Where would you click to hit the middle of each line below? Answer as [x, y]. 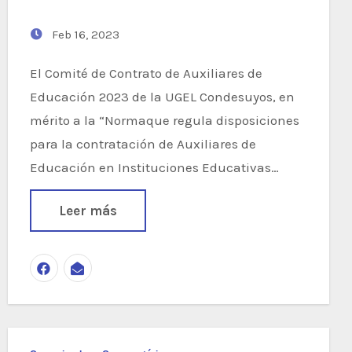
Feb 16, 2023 [84, 34]
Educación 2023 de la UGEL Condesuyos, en [162, 96]
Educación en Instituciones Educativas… [154, 167]
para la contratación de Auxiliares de [143, 143]
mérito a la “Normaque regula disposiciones [164, 120]
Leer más [88, 210]
